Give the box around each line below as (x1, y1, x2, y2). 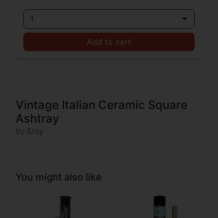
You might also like (16, 171, 102, 183)
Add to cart (87, 36, 131, 47)
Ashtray (16, 111, 59, 126)
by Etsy (16, 126, 43, 136)
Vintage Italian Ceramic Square (16, 97, 187, 112)
